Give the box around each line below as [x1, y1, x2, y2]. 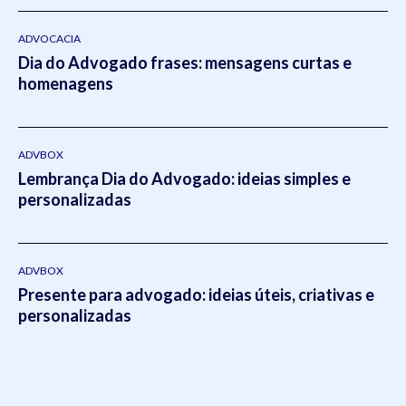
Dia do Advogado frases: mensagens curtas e [18, 52, 352, 72]
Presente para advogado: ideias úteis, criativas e [18, 284, 374, 304]
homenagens [18, 72, 113, 93]
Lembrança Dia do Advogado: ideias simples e [18, 168, 351, 188]
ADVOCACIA [18, 31, 81, 45]
